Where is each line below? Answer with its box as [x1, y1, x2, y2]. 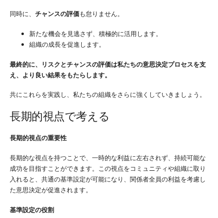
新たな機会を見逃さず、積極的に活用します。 [29, 29, 162, 38]
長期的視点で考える [10, 108, 110, 124]
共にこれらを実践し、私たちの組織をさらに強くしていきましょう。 [10, 90, 206, 99]
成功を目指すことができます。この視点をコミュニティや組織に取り [10, 163, 206, 173]
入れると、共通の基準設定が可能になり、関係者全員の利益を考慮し [10, 174, 206, 183]
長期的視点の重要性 [10, 133, 67, 143]
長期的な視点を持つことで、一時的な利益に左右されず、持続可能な [10, 153, 206, 162]
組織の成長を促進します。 [29, 39, 105, 49]
